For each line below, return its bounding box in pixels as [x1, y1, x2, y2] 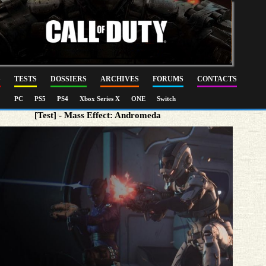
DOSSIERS [50, 75, 87, 83]
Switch [157, 95, 176, 102]
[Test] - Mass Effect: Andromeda [34, 110, 161, 120]
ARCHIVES [100, 75, 139, 83]
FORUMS [153, 75, 183, 83]
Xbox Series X [80, 95, 122, 102]
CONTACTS [197, 75, 237, 83]
